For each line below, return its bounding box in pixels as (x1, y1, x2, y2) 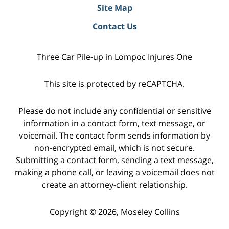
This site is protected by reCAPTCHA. (44, 78, 185, 90)
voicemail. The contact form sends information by (19, 129, 210, 141)
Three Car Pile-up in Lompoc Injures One (37, 51, 192, 63)
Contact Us (92, 20, 137, 32)
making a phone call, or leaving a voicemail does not (14, 166, 215, 178)
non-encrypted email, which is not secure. (34, 142, 195, 153)
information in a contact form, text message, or (24, 117, 205, 129)
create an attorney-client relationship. (41, 178, 188, 190)
